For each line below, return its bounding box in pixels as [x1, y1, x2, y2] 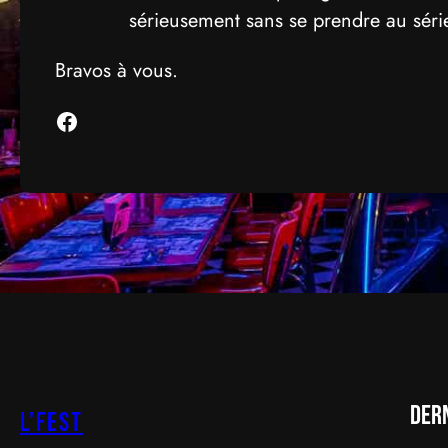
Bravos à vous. [55, 56, 179, 86]
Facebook [54, 102, 66, 138]
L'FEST [20, 407, 83, 440]
